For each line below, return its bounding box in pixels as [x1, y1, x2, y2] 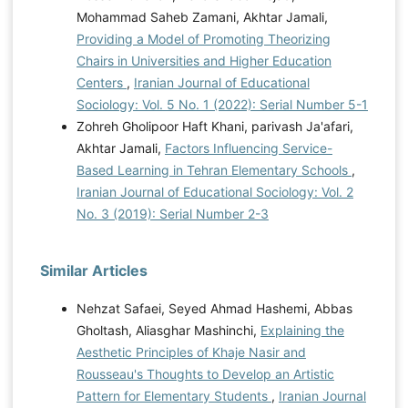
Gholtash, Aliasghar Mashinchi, [76, 321, 260, 338]
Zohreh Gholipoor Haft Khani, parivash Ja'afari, [76, 117, 353, 134]
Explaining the [260, 321, 344, 338]
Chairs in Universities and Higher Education [76, 52, 331, 68]
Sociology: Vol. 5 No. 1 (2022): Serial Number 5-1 [76, 96, 368, 112]
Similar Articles [39, 260, 148, 280]
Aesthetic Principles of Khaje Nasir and [76, 343, 306, 360]
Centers [76, 74, 127, 90]
